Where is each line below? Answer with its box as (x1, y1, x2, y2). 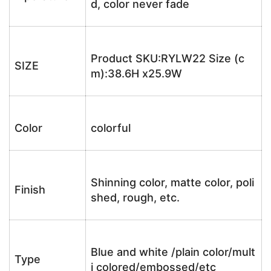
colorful (91, 122, 131, 134)
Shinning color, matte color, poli (91, 176, 254, 189)
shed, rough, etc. (91, 191, 180, 204)
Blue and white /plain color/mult (91, 246, 255, 258)
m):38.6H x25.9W (91, 67, 182, 80)
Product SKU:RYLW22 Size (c (91, 52, 244, 65)
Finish (15, 183, 45, 196)
